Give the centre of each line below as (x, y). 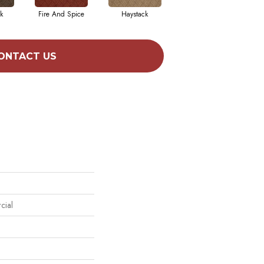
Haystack (135, 14)
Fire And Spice (61, 14)
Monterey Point (208, 14)
